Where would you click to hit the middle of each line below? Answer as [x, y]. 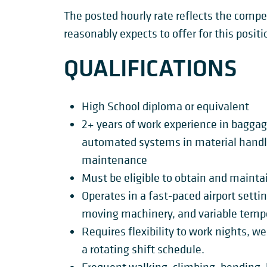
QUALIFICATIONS [150, 68]
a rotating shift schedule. [143, 249]
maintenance [114, 160]
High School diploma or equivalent [165, 106]
